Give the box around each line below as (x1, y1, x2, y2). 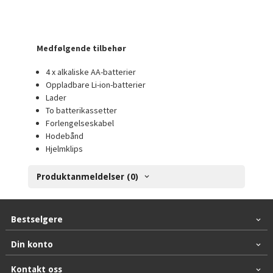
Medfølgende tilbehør (37, 43, 127, 54)
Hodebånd (46, 130, 84, 141)
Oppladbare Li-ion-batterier (46, 79, 146, 90)
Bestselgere (10, 214, 63, 225)
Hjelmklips (46, 143, 83, 154)
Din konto (10, 239, 53, 250)
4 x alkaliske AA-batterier (46, 66, 136, 77)
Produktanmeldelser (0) (37, 172, 139, 182)
